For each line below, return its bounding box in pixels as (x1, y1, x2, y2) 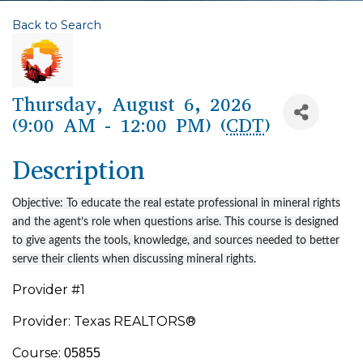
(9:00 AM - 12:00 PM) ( (12, 113, 226, 139)
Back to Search (12, 18, 101, 32)
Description (12, 153, 145, 188)
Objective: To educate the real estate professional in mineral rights (12, 198, 340, 209)
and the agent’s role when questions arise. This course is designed (12, 216, 339, 228)
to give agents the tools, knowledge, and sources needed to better (12, 235, 340, 246)
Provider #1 (12, 282, 85, 297)
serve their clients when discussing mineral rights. (12, 254, 256, 265)
